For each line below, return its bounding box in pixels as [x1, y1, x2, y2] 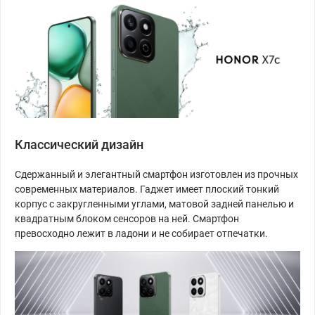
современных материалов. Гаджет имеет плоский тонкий [15, 183, 279, 195]
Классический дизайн [15, 136, 143, 152]
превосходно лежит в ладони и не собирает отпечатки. [15, 227, 268, 239]
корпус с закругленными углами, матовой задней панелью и [15, 198, 294, 210]
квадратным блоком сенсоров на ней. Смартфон [15, 212, 239, 224]
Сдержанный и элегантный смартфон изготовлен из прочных [15, 168, 298, 180]
